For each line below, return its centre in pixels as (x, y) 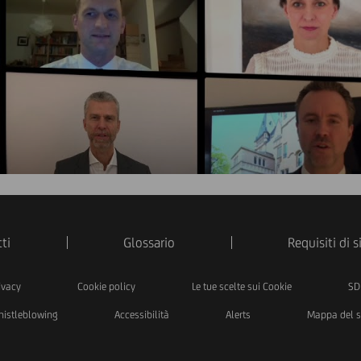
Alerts (238, 315)
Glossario (149, 243)
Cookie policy (106, 286)
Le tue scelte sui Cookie (241, 286)
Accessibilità (141, 315)
